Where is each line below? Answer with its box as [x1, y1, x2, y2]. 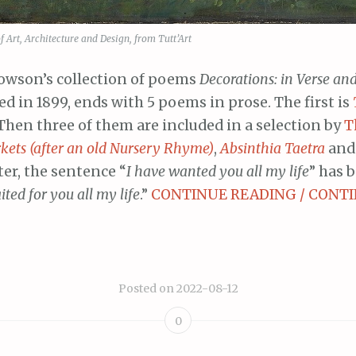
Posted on [118, 281, 176, 296]
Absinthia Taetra [220, 139, 325, 157]
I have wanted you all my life [126, 162, 309, 180]
